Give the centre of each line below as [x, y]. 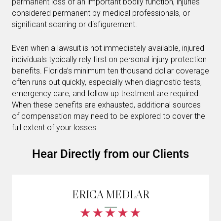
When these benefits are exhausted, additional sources [106, 105]
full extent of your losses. [55, 127]
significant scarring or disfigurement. [74, 24]
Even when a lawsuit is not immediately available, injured [108, 48]
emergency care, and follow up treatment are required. [106, 93]
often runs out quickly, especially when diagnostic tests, [107, 82]
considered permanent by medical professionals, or [101, 13]
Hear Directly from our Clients [110, 154]
